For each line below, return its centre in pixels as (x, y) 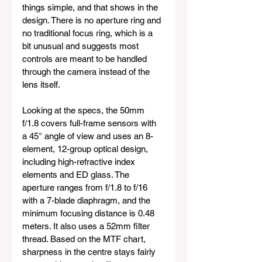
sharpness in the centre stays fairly (90, 252)
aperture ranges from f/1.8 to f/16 (86, 188)
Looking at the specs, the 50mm (85, 111)
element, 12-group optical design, (86, 149)
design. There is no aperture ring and (93, 20)
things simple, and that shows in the (91, 8)
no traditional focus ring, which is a (89, 33)
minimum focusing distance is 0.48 (89, 213)
